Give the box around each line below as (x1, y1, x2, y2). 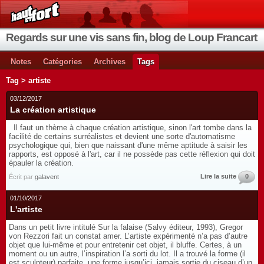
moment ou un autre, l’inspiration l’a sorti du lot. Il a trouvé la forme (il (9, 249, 246, 258)
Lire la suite (200, 173, 236, 180)
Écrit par (9, 173, 35, 180)
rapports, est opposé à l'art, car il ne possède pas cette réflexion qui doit (9, 150, 255, 159)
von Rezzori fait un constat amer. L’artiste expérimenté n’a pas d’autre (9, 232, 247, 240)
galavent (35, 173, 59, 180)
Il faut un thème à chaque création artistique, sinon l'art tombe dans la (9, 123, 252, 132)
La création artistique (10, 105, 96, 114)
